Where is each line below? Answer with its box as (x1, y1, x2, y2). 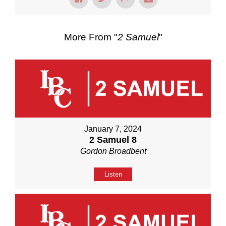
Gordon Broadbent (80, 146, 146, 155)
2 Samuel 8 (89, 134, 137, 145)
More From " (64, 31, 118, 42)
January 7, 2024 (84, 124, 142, 133)
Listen (104, 170, 122, 178)
